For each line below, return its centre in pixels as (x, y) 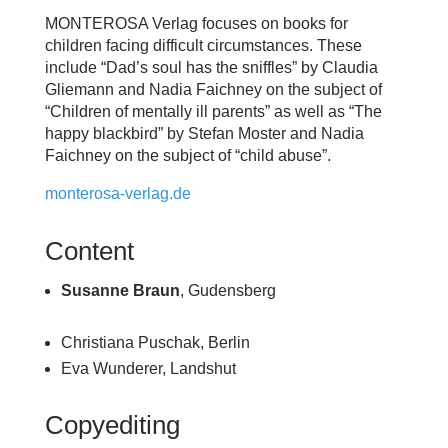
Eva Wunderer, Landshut (148, 369)
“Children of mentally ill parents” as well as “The (213, 111)
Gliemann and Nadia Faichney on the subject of (213, 89)
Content (89, 250)
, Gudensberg (227, 290)
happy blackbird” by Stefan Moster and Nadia (204, 133)
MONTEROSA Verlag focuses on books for (196, 23)
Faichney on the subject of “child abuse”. (187, 155)
